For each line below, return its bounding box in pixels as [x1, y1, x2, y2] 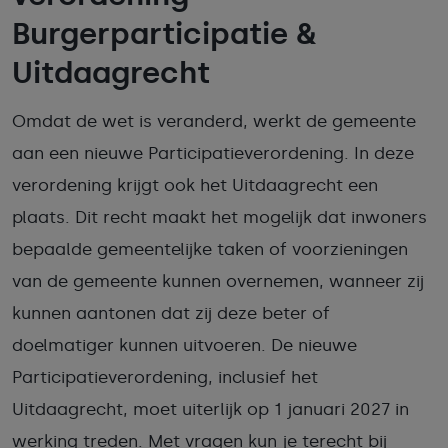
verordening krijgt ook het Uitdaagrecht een [12, 175, 378, 195]
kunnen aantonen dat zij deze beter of [12, 303, 330, 323]
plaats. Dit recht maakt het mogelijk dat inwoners [12, 207, 427, 227]
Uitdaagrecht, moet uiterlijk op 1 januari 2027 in [12, 399, 409, 419]
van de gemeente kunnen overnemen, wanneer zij [12, 271, 424, 291]
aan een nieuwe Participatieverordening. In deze [12, 143, 414, 163]
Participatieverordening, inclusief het [12, 367, 318, 387]
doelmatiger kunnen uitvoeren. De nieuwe [12, 335, 357, 355]
